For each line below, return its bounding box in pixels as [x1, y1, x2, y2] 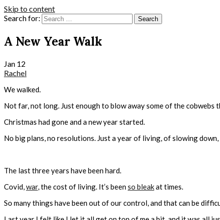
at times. [154, 182, 183, 191]
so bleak [128, 182, 154, 191]
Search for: [4, 13, 40, 23]
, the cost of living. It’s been [38, 182, 128, 191]
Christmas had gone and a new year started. [4, 117, 145, 126]
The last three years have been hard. [4, 165, 121, 175]
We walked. [4, 84, 41, 94]
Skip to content [4, 4, 55, 13]
